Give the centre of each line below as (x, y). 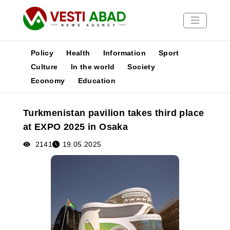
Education (97, 81)
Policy (42, 53)
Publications (29, 105)
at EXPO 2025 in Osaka (75, 127)
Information (124, 53)
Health (78, 53)
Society (141, 67)
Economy (48, 81)
